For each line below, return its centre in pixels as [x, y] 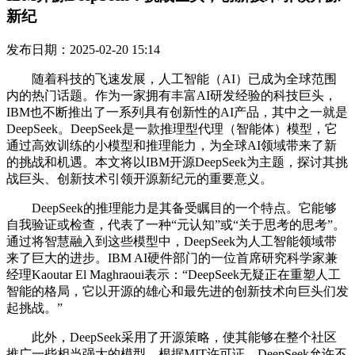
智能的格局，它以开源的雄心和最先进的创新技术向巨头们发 [177, 291]
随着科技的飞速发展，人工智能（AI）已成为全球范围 [172, 78]
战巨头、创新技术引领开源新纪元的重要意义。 [139, 178]
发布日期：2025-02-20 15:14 [83, 49]
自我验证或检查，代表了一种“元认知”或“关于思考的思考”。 [176, 224]
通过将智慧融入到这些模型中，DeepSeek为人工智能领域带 [172, 241]
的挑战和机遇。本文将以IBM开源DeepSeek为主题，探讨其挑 [177, 162]
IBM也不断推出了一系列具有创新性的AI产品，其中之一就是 [177, 112]
